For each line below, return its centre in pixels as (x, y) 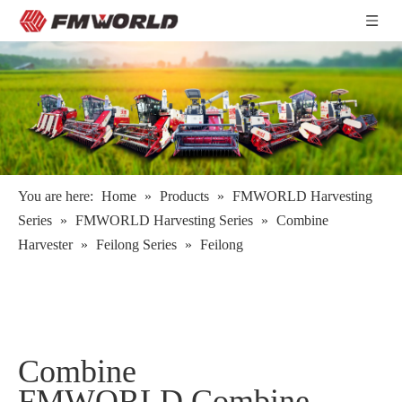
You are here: (56, 197)
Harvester (45, 245)
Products (184, 197)
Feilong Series (136, 245)
